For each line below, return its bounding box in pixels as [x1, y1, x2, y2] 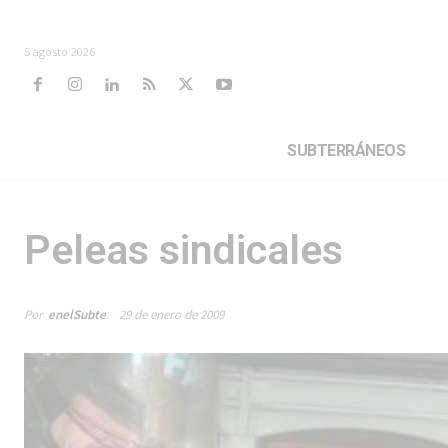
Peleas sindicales [24, 225, 343, 274]
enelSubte [48, 305, 106, 323]
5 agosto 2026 [24, 43, 95, 59]
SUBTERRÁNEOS [287, 140, 406, 160]
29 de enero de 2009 [119, 306, 224, 324]
